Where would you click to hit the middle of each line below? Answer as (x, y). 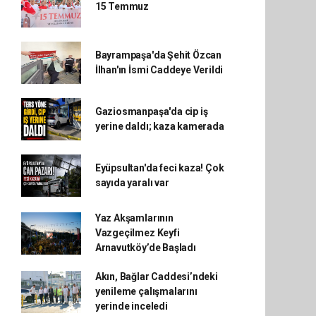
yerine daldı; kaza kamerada (159, 126)
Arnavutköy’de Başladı (145, 248)
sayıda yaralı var (132, 183)
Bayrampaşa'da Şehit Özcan (158, 55)
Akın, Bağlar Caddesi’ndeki (156, 276)
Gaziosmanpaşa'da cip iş (151, 111)
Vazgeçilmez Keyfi (137, 233)
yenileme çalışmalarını (146, 291)
